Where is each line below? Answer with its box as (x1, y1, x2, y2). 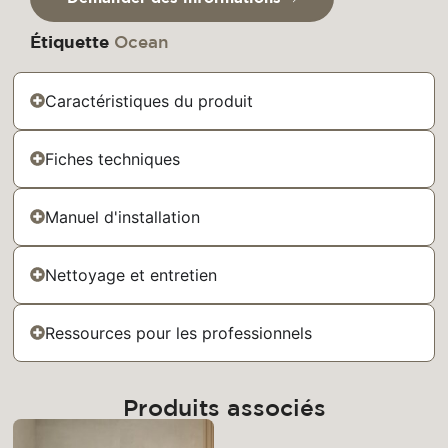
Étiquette (30, 32, 109, 52)
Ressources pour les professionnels (45, 322, 313, 343)
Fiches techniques (45, 148, 181, 169)
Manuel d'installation (45, 206, 201, 227)
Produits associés (122, 394, 326, 421)
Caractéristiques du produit (45, 90, 254, 111)
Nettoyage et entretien (45, 264, 218, 285)
